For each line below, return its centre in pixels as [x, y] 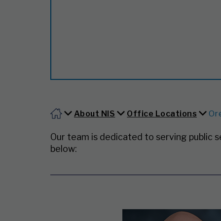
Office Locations [162, 113]
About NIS [95, 113]
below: [63, 149]
